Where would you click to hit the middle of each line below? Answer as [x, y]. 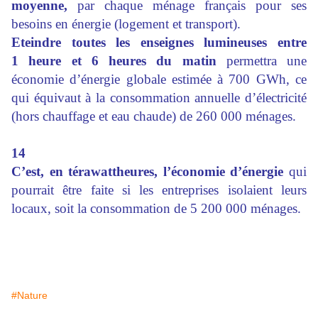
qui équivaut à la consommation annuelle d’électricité [159, 98]
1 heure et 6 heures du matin [114, 61]
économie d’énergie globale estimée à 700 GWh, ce [159, 79]
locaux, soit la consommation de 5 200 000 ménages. [156, 208]
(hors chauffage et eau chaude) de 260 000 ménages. [154, 116]
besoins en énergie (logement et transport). [126, 24]
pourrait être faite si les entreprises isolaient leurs [159, 190]
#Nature [29, 295]
